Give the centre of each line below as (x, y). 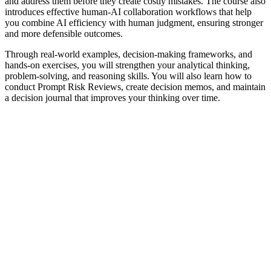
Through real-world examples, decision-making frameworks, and (129, 54)
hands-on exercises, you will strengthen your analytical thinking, (127, 65)
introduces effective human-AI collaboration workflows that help (128, 11)
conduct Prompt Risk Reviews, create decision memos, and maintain (135, 87)
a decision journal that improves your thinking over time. (113, 97)
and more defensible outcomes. (64, 33)
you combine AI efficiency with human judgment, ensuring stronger (134, 22)
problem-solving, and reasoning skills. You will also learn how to (128, 76)
